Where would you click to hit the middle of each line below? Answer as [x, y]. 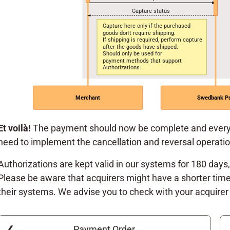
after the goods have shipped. [140, 46]
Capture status [151, 11]
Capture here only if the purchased [146, 26]
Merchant [88, 98]
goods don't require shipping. [139, 33]
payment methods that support [142, 60]
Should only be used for [132, 54]
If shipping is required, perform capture [152, 40]
